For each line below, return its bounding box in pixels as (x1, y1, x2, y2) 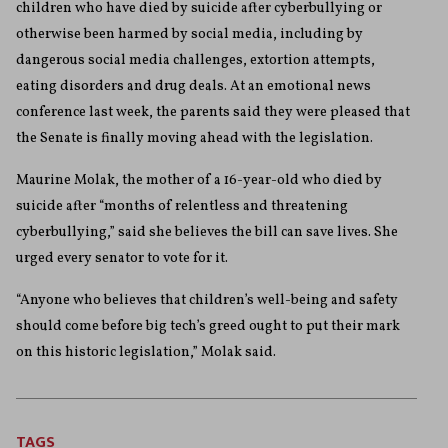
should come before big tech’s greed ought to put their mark (16, 317, 400, 337)
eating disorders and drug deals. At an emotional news (16, 77, 371, 97)
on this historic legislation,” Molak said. (16, 343, 276, 363)
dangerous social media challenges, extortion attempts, (16, 51, 375, 71)
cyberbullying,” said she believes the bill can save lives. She (16, 223, 398, 243)
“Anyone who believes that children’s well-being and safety (16, 291, 398, 311)
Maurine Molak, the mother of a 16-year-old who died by (16, 171, 382, 191)
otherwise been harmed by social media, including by (16, 25, 363, 45)
